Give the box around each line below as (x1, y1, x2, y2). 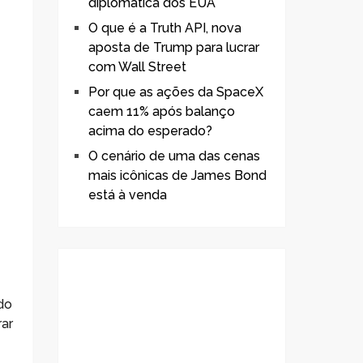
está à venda (88, 186, 167, 203)
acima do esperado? (88, 122, 212, 139)
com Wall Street (88, 58, 186, 75)
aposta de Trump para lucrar (88, 39, 259, 55)
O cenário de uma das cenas (88, 147, 260, 164)
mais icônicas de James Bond (88, 167, 267, 183)
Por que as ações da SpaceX (88, 83, 263, 100)
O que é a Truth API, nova (88, 19, 241, 36)
